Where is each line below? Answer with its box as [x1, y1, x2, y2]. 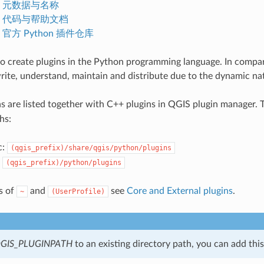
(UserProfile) [51, 187, 105, 196]
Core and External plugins [126, 186, 233, 196]
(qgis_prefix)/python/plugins [5, 158, 121, 167]
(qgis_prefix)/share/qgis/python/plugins [10, 143, 171, 152]
